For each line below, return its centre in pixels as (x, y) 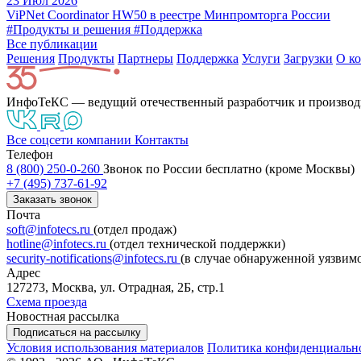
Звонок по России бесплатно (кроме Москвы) (229, 168)
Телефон (30, 154)
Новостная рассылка (63, 316)
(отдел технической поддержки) (197, 243)
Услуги (261, 58)
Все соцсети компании (69, 139)
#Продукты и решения (68, 29)
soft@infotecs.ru (50, 229)
